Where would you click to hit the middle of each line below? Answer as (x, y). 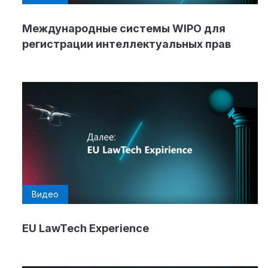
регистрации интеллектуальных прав (127, 44)
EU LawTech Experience (86, 229)
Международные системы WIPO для (124, 29)
